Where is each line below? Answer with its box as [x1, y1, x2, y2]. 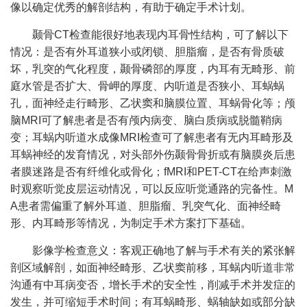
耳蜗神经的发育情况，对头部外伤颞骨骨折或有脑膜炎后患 [10, 149, 295, 161]
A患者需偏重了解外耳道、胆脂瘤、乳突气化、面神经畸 [10, 200, 281, 212]
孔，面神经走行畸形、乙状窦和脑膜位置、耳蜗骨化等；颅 [10, 97, 295, 110]
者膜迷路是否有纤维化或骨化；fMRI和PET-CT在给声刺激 [10, 166, 292, 178]
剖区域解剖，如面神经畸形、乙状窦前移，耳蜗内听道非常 [10, 262, 295, 274]
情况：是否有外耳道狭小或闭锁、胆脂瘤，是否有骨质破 [10, 46, 284, 58]
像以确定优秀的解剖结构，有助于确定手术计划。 [10, 1, 251, 14]
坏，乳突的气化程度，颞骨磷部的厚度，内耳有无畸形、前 [10, 63, 295, 75]
